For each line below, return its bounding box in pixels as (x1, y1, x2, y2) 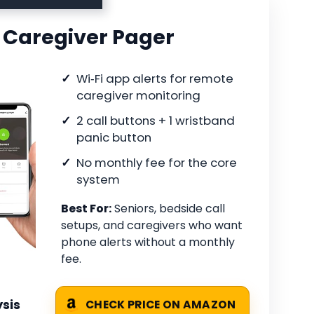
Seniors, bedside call (111, 200, 225, 217)
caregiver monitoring (76, 87, 200, 104)
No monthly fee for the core (76, 154, 237, 172)
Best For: (61, 200, 111, 217)
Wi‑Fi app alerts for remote (76, 70, 233, 88)
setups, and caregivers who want (61, 217, 243, 234)
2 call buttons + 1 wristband (76, 112, 235, 130)
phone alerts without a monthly (61, 234, 235, 251)
